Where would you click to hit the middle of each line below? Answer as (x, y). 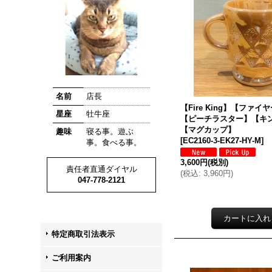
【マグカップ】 (208, 130)
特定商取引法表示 (83, 234)
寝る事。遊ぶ (110, 131)
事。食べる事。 (114, 142)
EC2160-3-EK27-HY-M (222, 141)
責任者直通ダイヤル (101, 169)
